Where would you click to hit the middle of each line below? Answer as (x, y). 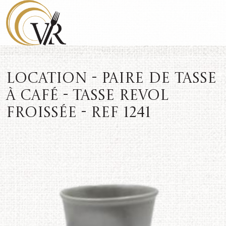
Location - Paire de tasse (111, 79)
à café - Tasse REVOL (87, 96)
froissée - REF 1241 (78, 113)
